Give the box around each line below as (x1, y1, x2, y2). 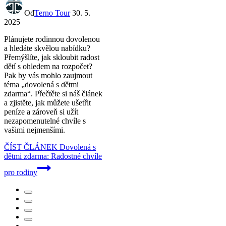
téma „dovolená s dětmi (4, 80, 79, 89)
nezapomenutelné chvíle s (4, 116, 86, 125)
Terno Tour (34, 8, 70, 17)
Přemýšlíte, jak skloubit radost (4, 52, 99, 62)
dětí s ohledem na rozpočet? (4, 62, 92, 71)
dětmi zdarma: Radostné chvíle (4, 151, 102, 160)
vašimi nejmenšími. (4, 125, 65, 134)
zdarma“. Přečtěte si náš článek (4, 89, 102, 98)
